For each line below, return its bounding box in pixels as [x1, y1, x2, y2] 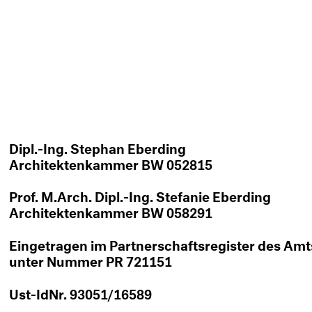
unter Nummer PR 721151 [9, 249, 173, 270]
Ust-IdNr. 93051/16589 [9, 282, 153, 303]
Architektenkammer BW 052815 [9, 153, 213, 173]
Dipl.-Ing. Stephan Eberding [9, 136, 187, 157]
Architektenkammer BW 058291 [9, 201, 213, 221]
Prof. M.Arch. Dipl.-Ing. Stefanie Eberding [9, 185, 272, 205]
